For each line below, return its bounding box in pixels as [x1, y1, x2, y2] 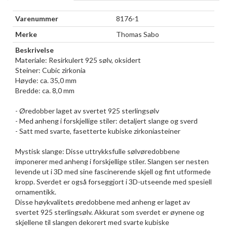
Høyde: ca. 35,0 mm [15, 76, 77, 85]
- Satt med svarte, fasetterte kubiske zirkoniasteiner [15, 127, 180, 135]
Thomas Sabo [116, 30, 159, 39]
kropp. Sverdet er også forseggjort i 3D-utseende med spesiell [15, 177, 212, 186]
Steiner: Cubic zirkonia [15, 66, 86, 74]
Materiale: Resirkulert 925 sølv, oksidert [15, 56, 141, 64]
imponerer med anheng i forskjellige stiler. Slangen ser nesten [15, 157, 209, 166]
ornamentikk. [15, 187, 56, 196]
